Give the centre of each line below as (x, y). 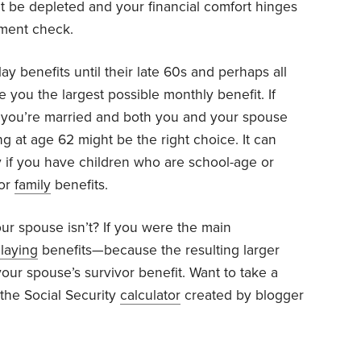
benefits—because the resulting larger (159, 251)
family (33, 185)
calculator (150, 296)
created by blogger (242, 296)
